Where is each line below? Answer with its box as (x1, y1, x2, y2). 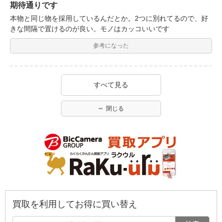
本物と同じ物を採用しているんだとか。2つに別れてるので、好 (10, 14, 208, 22)
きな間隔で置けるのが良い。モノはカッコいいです (10, 24, 169, 33)
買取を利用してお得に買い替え (12, 199, 137, 209)
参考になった (93, 42, 129, 49)
